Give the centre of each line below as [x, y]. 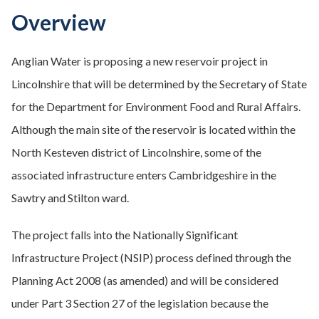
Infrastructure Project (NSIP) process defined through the [151, 257]
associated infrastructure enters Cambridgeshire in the [144, 175]
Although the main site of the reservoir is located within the [153, 129]
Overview [59, 22]
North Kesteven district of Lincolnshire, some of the [136, 152]
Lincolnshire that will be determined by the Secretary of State [159, 84]
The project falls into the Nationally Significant [125, 235]
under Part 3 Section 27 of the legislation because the [140, 303]
